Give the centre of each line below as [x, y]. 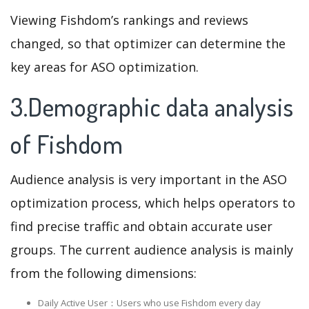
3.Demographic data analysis [152, 107]
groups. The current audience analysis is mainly [152, 250]
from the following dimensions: [103, 273]
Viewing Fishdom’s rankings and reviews [129, 20]
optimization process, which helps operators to [153, 203]
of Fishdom [67, 144]
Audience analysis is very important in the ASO [149, 180]
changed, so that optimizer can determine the [148, 44]
